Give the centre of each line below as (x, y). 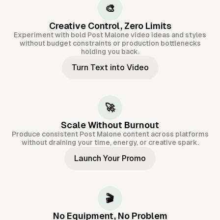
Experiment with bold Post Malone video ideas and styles (110, 35)
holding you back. (110, 52)
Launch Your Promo (110, 159)
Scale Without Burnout (110, 125)
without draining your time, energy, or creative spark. (110, 143)
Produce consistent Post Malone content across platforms (110, 134)
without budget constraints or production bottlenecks (110, 43)
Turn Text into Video (110, 68)
